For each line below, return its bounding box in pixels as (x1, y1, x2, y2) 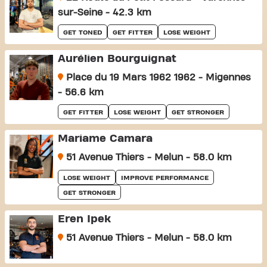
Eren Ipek (57, 213, 111, 225)
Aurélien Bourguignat (57, 53, 176, 64)
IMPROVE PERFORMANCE (120, 174, 209, 181)
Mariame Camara (57, 133, 153, 144)
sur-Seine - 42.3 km (57, 8, 151, 17)
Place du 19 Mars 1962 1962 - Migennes (63, 73, 251, 82)
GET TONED (63, 29, 102, 36)
